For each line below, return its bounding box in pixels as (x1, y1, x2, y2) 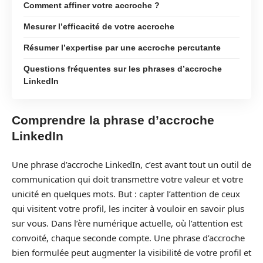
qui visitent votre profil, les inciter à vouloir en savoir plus (12, 202, 244, 214)
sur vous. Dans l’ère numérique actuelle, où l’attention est (12, 217, 242, 229)
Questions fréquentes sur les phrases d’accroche (23, 63, 222, 73)
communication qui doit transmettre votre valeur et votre (12, 173, 243, 185)
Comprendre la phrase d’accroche (12, 113, 214, 127)
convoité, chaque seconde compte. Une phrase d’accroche (12, 231, 245, 244)
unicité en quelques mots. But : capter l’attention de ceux (12, 187, 240, 200)
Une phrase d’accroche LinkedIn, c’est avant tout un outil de (12, 158, 251, 170)
